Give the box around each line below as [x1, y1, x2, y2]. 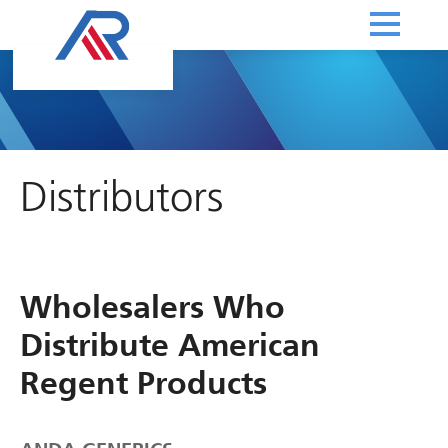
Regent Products [20, 364, 267, 402]
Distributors [20, 178, 223, 220]
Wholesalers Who [20, 288, 285, 326]
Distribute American [20, 326, 320, 364]
